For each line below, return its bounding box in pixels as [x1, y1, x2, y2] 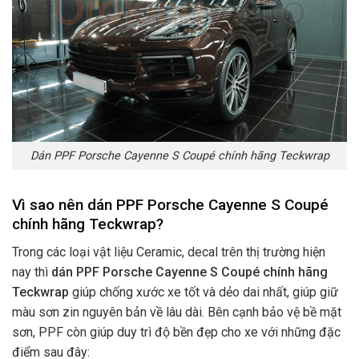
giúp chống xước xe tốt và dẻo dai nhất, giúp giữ [72, 284, 338, 300]
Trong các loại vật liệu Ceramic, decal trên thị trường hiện [12, 244, 325, 260]
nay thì [12, 264, 51, 280]
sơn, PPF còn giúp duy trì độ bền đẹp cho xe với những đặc [12, 324, 341, 340]
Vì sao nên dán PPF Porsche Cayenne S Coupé [12, 195, 329, 214]
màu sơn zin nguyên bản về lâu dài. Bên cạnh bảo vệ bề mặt [12, 304, 341, 320]
